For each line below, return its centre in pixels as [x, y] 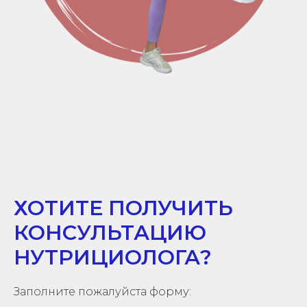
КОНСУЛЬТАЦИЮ [110, 233]
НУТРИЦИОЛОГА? [113, 257]
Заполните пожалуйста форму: [102, 292]
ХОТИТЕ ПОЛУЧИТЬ [123, 208]
